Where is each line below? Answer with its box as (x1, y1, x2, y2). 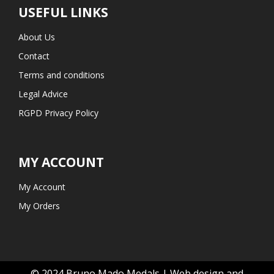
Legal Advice (18, 88, 68, 100)
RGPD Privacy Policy (18, 107, 98, 119)
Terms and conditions (18, 69, 105, 81)
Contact (18, 50, 50, 62)
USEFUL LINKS (18, 4, 108, 21)
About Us (18, 31, 55, 43)
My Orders (18, 200, 60, 212)
